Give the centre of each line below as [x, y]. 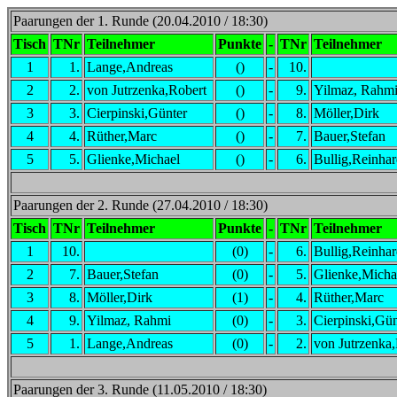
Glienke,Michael [133, 159]
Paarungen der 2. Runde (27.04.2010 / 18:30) [140, 205]
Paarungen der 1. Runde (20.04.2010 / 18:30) [140, 21]
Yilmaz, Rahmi [129, 320]
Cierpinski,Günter [137, 113]
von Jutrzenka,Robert [147, 90]
